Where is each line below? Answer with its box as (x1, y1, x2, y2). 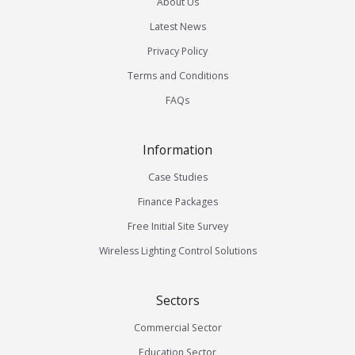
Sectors (155, 291, 200, 309)
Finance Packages (137, 194, 218, 208)
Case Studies (147, 170, 208, 184)
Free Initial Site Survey (127, 219, 228, 233)
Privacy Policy (147, 44, 208, 58)
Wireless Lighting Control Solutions (98, 243, 257, 258)
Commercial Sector (133, 320, 222, 334)
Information (143, 140, 212, 158)
